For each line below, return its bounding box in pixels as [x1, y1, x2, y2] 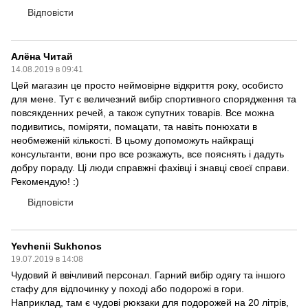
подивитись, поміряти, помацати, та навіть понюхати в [11, 121, 257, 132]
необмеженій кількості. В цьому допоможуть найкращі [11, 135, 254, 146]
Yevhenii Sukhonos [11, 241, 102, 252]
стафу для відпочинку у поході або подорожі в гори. [11, 283, 244, 294]
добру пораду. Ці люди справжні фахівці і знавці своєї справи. [11, 162, 289, 173]
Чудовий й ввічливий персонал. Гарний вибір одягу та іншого [11, 269, 285, 280]
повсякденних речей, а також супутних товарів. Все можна [11, 107, 274, 118]
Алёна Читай [11, 51, 73, 62]
